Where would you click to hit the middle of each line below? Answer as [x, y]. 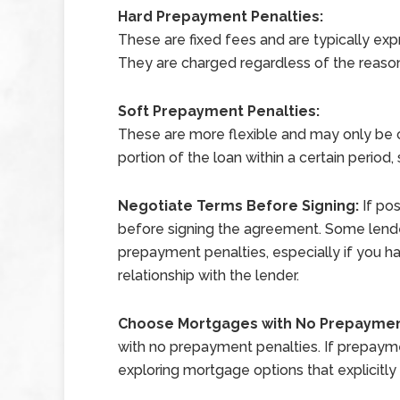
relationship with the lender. [208, 275]
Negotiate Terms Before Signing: [240, 206]
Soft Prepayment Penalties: [219, 111]
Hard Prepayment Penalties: [221, 17]
